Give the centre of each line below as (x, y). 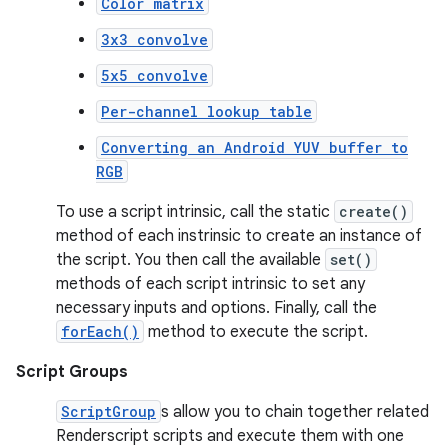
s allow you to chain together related (295, 412)
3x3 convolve (154, 39)
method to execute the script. (256, 332)
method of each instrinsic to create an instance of (239, 236)
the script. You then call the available (190, 260)
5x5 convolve (154, 75)
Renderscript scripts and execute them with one (230, 436)
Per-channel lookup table (206, 111)
